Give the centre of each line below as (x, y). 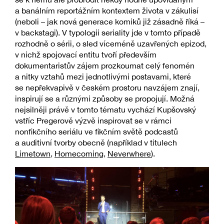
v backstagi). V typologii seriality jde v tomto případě (108, 32)
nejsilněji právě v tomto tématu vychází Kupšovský (105, 109)
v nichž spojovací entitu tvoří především (86, 54)
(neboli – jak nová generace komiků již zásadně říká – (110, 21)
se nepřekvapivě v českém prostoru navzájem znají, (107, 87)
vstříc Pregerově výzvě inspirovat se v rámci (93, 120)
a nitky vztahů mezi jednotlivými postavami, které (103, 76)
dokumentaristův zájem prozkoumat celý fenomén (105, 65)
